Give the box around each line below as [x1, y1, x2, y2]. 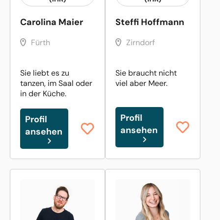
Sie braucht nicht [115, 67, 177, 78]
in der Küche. [20, 88, 66, 99]
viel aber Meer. [115, 78, 167, 88]
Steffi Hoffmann [115, 16, 184, 28]
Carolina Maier [20, 16, 83, 28]
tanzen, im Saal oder [20, 78, 92, 88]
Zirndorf [126, 37, 155, 48]
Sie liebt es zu [20, 67, 69, 78]
